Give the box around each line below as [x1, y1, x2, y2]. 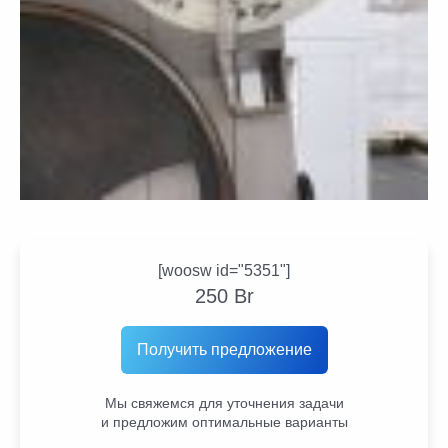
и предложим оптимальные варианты [100, 413, 348, 430]
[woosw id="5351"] [158, 261, 290, 279]
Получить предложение [136, 340, 312, 358]
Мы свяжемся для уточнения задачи [104, 394, 344, 411]
